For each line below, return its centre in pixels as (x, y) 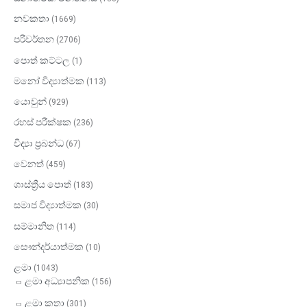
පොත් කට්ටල (42, 60)
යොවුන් (30, 102)
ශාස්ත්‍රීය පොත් (42, 185)
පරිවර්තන (34, 39)
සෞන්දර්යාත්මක (49, 246)
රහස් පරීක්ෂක (42, 122)
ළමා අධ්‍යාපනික (57, 281)
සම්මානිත (34, 226)
